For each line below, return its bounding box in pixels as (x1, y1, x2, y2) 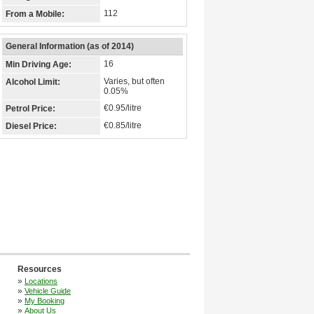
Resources (18, 264, 62, 274)
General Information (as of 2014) (6, 41, 134, 51)
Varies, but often (104, 76, 165, 86)
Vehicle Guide (25, 287, 71, 295)
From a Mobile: (6, 9, 64, 19)
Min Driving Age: (6, 60, 71, 69)
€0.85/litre (104, 121, 142, 130)
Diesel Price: (6, 121, 57, 131)
